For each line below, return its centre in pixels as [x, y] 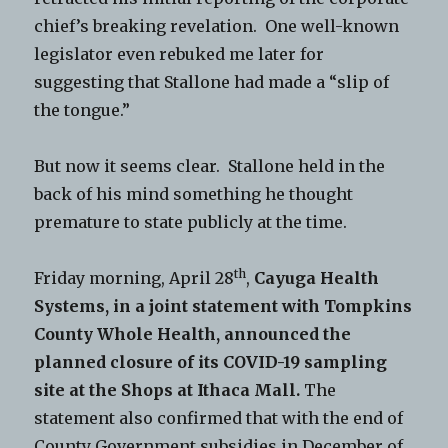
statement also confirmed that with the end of [219, 418]
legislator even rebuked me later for [179, 54]
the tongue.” [82, 110]
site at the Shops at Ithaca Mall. [167, 390]
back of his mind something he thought [194, 194]
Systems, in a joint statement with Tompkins [223, 306]
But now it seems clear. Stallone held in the [210, 166]
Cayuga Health [317, 278]
